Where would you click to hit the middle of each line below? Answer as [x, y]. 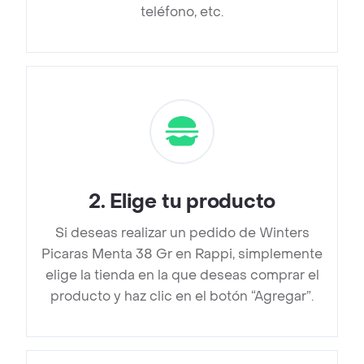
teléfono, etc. [182, 12]
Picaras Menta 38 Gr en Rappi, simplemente [182, 254]
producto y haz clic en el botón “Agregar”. [182, 297]
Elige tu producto [193, 202]
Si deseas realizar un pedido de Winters [182, 233]
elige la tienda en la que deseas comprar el [182, 275]
